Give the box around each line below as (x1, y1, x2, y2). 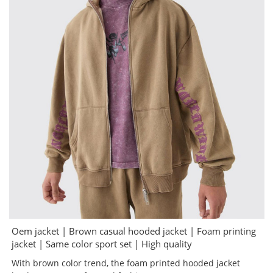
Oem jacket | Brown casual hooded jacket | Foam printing (12, 225, 257, 238)
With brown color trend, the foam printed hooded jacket (12, 257, 241, 269)
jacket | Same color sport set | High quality (12, 238, 193, 250)
